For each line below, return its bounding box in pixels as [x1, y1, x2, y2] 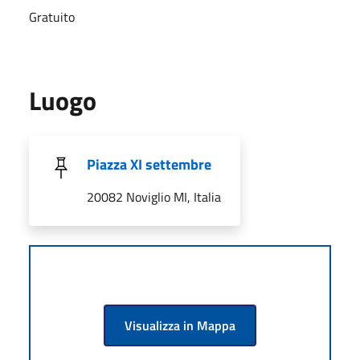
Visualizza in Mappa [125, 315, 235, 335]
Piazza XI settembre [87, 153, 211, 175]
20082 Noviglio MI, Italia [87, 186, 221, 207]
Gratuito [29, 6, 75, 27]
